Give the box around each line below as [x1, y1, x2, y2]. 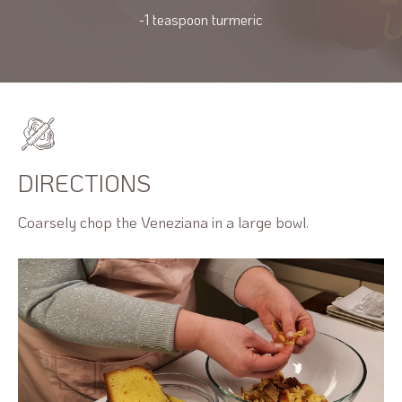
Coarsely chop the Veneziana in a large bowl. [18, 211, 309, 232]
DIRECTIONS [18, 167, 151, 198]
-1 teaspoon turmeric [139, 9, 263, 29]
